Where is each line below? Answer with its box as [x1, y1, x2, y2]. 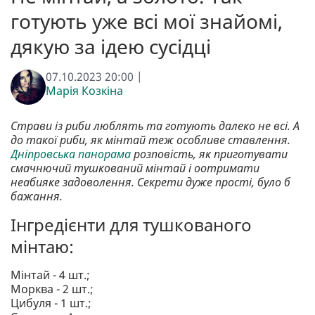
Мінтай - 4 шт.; [11, 267, 90, 283]
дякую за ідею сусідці [11, 33, 211, 60]
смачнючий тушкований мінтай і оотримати [11, 160, 259, 176]
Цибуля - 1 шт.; [11, 295, 91, 311]
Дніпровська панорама [11, 146, 131, 162]
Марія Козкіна [46, 83, 123, 99]
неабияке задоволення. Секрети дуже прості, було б [11, 174, 290, 191]
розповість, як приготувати [131, 146, 288, 162]
